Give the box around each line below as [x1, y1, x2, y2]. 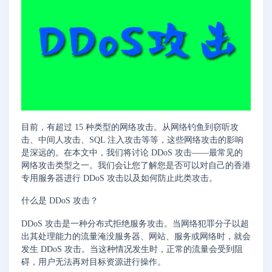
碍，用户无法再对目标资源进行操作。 [21, 257, 166, 267]
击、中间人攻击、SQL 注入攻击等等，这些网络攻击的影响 [21, 135, 243, 144]
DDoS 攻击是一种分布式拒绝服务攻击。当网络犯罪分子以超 [21, 219, 249, 229]
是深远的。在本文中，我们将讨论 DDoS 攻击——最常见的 [21, 148, 243, 157]
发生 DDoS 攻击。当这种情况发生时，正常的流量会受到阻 [21, 245, 243, 254]
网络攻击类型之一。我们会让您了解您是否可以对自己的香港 [21, 160, 251, 170]
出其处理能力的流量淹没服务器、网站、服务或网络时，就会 [21, 232, 251, 242]
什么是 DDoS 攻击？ [21, 196, 98, 206]
